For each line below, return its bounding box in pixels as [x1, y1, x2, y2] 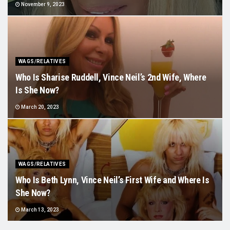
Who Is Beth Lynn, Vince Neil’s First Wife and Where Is [15, 175, 209, 185]
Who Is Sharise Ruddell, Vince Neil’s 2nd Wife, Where [15, 72, 206, 83]
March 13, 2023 [20, 207, 59, 213]
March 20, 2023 [20, 104, 59, 110]
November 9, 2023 [20, 2, 65, 7]
